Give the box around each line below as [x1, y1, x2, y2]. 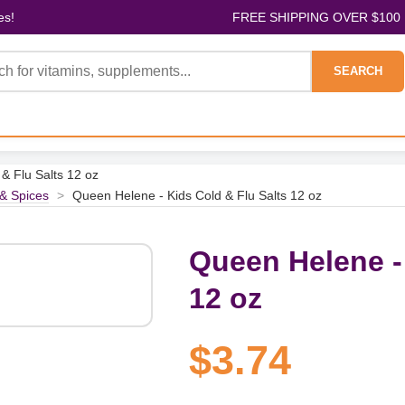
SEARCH [334, 64, 382, 78]
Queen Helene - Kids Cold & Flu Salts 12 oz [72, 188, 322, 202]
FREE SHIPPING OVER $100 [231, 10, 400, 24]
